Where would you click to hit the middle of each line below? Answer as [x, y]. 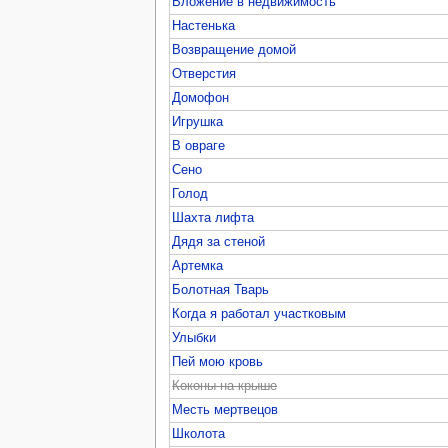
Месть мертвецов [225, 409]
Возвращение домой [234, 49]
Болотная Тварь [221, 289]
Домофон [201, 97]
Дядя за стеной [219, 241]
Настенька [204, 25]
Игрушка [198, 121]
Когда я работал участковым [259, 313]
